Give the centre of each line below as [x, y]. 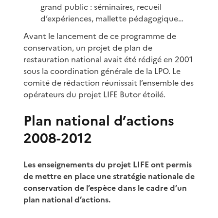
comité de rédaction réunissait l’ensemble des [109, 82]
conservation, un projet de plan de [88, 47]
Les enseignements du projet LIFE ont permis [108, 164]
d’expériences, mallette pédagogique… [112, 18]
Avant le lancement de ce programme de [100, 36]
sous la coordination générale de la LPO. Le [102, 71]
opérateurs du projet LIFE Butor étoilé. [94, 94]
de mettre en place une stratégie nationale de [109, 176]
